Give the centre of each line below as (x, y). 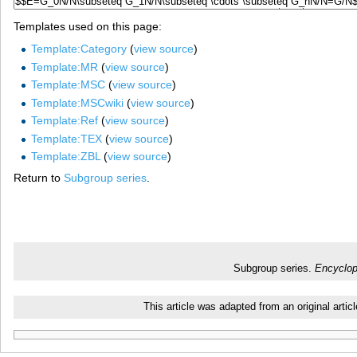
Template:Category (78, 49)
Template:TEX (66, 138)
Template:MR (64, 67)
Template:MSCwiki (77, 102)
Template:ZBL (65, 157)
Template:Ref (64, 121)
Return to (39, 177)
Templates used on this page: (88, 27)
